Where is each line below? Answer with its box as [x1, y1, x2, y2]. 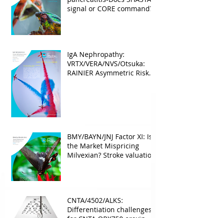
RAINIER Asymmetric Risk [67, 68, 149, 78]
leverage [67, 160, 95, 169]
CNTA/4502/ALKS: [67, 196, 123, 205]
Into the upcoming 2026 [67, 77, 145, 87]
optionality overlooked [67, 178, 139, 188]
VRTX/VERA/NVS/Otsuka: [67, 59, 145, 69]
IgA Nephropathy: [67, 50, 125, 59]
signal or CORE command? [67, 4, 153, 14]
